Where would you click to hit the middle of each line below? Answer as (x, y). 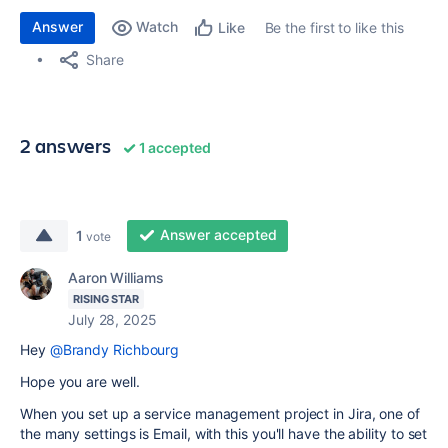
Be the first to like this (334, 27)
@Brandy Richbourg (114, 349)
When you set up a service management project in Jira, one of (220, 413)
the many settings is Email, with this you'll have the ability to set (224, 433)
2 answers (66, 145)
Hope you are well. (82, 381)
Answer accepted (218, 234)
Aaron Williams (116, 277)
